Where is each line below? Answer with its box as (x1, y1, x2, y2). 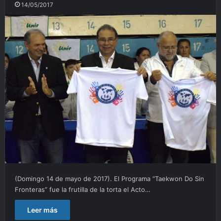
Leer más (27, 205, 58, 214)
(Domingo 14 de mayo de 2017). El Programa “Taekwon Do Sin (14, 174, 204, 183)
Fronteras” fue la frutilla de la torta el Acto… (14, 185, 150, 193)
